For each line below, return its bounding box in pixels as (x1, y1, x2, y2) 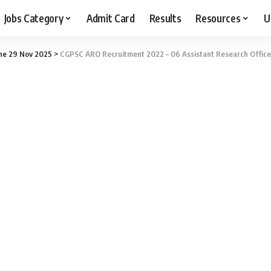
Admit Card (87, 11, 135, 25)
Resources (195, 11, 241, 25)
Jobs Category (4, 11, 64, 25)
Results (149, 11, 181, 25)
